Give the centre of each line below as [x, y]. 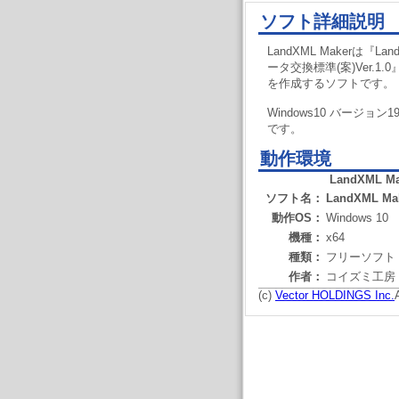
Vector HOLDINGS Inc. [335, 295]
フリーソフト [361, 257]
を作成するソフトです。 [331, 83]
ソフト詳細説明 [322, 21]
